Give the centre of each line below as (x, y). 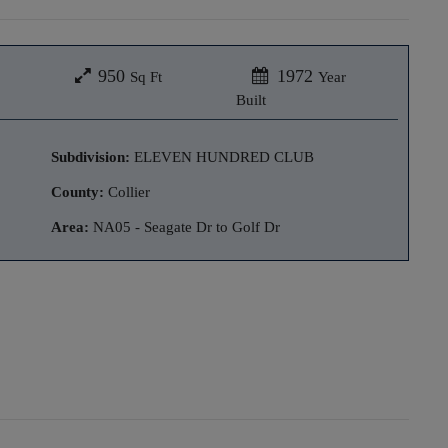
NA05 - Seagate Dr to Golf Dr (184, 226)
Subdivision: (90, 156)
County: (77, 191)
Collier (127, 191)
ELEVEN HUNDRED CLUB (222, 156)
